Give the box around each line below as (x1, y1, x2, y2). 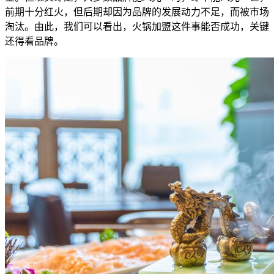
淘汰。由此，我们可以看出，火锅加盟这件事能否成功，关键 (5, 21, 269, 32)
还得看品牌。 (5, 36, 64, 47)
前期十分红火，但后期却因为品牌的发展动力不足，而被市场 (5, 7, 269, 18)
